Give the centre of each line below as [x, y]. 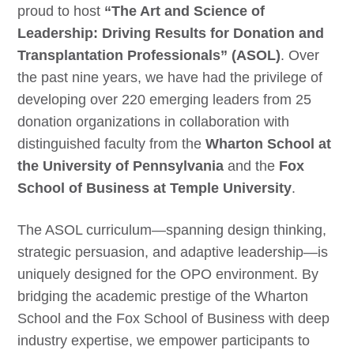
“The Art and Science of [185, 11]
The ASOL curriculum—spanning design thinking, [172, 230]
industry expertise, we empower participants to [164, 341]
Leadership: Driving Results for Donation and [171, 33]
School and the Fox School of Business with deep [174, 318]
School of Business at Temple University [155, 188]
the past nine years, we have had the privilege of [170, 77]
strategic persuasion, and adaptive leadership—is [173, 252]
